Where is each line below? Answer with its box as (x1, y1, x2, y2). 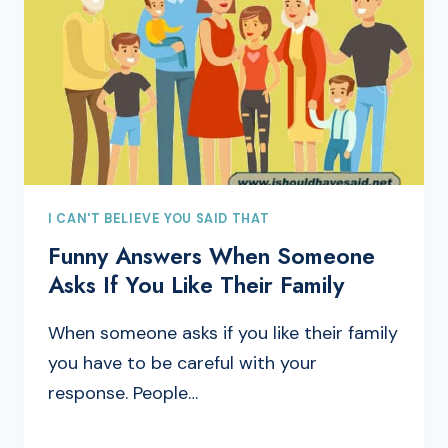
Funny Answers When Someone (48, 239, 375, 274)
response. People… (48, 381, 198, 406)
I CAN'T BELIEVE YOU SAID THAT (48, 210, 270, 227)
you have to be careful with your (48, 351, 317, 376)
